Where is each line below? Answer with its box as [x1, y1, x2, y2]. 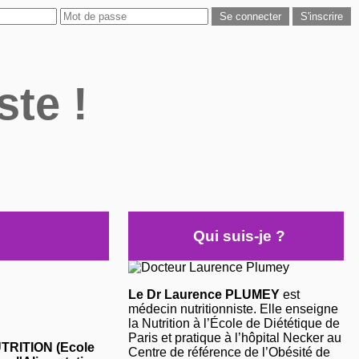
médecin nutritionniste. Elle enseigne [127, 302, 338, 317]
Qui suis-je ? [193, 227, 286, 244]
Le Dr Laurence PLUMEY [127, 288, 280, 302]
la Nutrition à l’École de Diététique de [127, 317, 340, 331]
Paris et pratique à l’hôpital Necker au [127, 331, 341, 345]
